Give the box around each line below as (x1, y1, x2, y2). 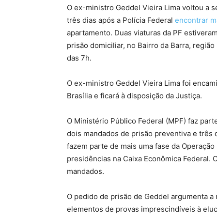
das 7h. (67, 53, 92, 62)
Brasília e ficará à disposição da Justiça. (67, 91, 202, 100)
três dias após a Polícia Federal (67, 15, 175, 25)
